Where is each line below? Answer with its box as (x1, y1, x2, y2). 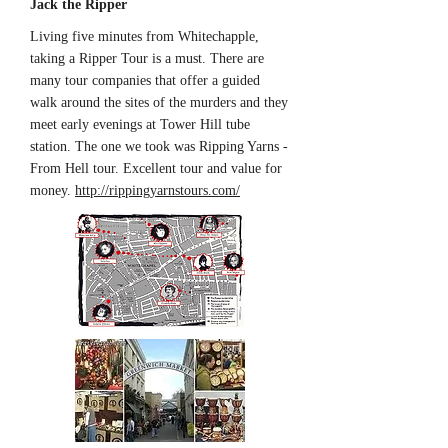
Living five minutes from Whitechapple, (30, 29, 259, 44)
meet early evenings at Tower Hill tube (30, 117, 250, 132)
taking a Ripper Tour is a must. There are (30, 51, 264, 66)
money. (30, 183, 75, 198)
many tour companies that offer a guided (30, 73, 260, 88)
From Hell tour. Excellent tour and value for (30, 161, 282, 176)
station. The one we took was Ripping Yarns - (30, 139, 288, 154)
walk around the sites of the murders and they (30, 95, 288, 110)
